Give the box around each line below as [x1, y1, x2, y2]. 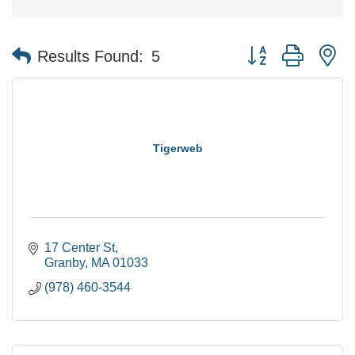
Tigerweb [152, 142, 203, 155]
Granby [44, 256, 85, 269]
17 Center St [44, 241, 115, 254]
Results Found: [37, 47, 143, 65]
